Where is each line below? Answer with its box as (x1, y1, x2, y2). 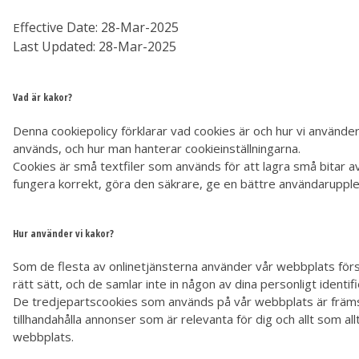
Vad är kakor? (13, 91, 72, 105)
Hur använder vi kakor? (13, 226, 114, 240)
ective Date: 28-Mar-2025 (29, 18, 179, 37)
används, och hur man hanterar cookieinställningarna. (13, 139, 301, 156)
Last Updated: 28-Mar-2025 (13, 38, 176, 56)
